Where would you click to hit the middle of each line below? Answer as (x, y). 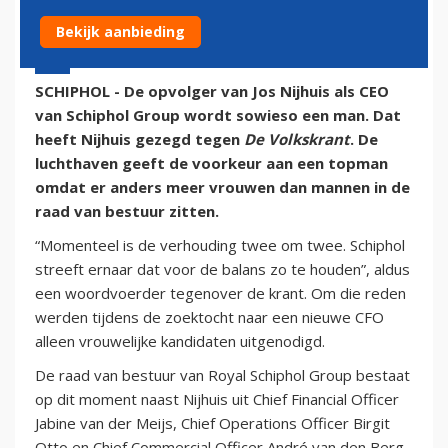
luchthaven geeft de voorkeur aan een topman (211, 162)
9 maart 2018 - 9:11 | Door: (119, 52)
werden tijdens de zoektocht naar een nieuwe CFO (209, 316)
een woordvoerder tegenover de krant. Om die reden (220, 292)
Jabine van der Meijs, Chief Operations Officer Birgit (212, 422)
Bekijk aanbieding (120, 31)
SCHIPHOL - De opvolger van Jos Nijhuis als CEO (212, 90)
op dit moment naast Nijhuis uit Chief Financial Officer (217, 398)
